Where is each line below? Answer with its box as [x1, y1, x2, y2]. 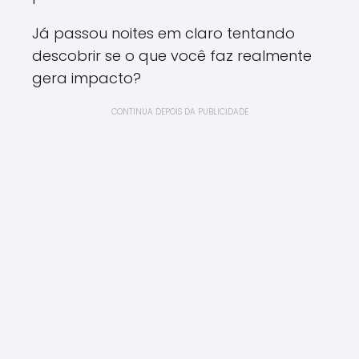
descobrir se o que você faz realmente [32, 46, 312, 66]
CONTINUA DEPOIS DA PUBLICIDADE [111, 106, 248, 118]
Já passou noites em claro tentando [32, 23, 295, 43]
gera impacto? [32, 68, 141, 88]
